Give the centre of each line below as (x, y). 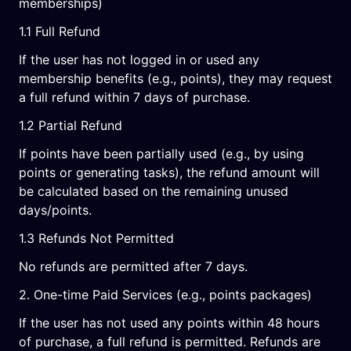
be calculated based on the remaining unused (154, 191)
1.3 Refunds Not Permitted (96, 238)
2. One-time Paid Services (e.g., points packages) (165, 295)
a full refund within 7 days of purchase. (134, 97)
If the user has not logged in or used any (139, 60)
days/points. (55, 210)
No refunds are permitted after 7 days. (133, 266)
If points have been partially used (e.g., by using (161, 154)
